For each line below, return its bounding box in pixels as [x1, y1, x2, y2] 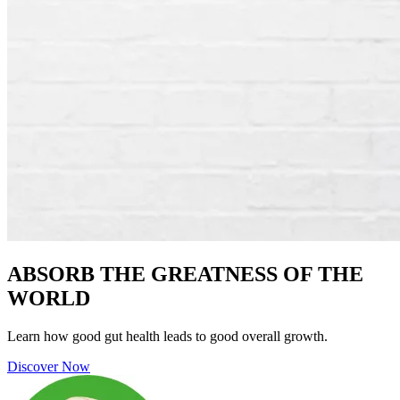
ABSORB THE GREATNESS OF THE [7, 262, 363, 286]
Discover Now [7, 358, 90, 374]
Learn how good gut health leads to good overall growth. [7, 328, 328, 344]
